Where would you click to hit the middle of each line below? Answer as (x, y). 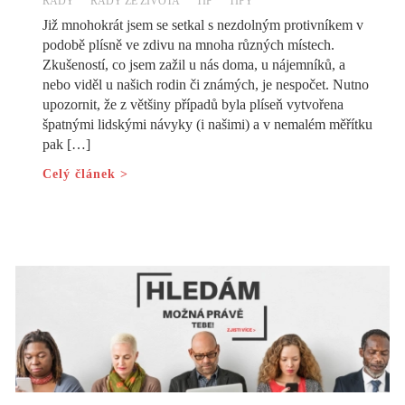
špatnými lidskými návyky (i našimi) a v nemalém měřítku (208, 125)
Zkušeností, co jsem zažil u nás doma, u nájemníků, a (194, 65)
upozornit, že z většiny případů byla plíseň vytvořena (193, 105)
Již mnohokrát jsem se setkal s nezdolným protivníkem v (203, 25)
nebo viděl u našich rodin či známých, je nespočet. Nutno (206, 85)
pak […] (67, 145)
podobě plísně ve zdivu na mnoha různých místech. (189, 45)
